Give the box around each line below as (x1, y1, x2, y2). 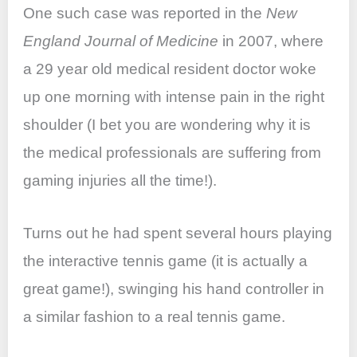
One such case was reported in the (23, 5, 267, 22)
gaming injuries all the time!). (23, 172, 218, 190)
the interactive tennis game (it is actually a (23, 252, 308, 269)
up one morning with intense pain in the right (23, 88, 325, 106)
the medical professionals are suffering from (23, 144, 322, 162)
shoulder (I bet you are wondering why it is (23, 116, 312, 134)
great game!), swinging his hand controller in (23, 280, 325, 297)
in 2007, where (218, 33, 324, 50)
